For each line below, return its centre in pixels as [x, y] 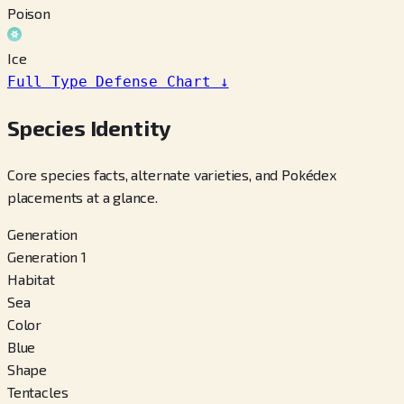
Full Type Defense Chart [109, 81]
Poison [29, 13]
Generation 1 [47, 256]
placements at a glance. [83, 197]
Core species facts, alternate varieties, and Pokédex [172, 174]
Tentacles [38, 391]
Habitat [31, 279]
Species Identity [90, 127]
